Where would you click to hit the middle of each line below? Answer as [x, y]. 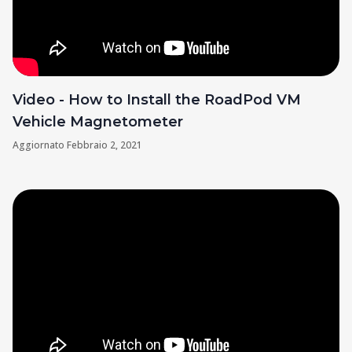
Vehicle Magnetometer [98, 122]
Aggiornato [40, 145]
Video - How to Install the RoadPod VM [157, 100]
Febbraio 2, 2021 [104, 145]
